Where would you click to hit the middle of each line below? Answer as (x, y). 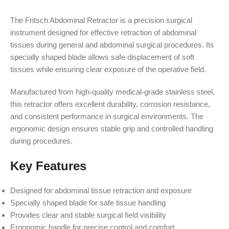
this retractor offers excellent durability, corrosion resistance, (110, 104)
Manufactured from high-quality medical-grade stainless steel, (112, 92)
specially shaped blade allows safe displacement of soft (102, 57)
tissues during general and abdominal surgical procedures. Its (112, 45)
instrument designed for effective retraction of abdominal (103, 32)
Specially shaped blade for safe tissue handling (88, 203)
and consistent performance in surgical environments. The (107, 116)
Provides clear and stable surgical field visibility (88, 215)
